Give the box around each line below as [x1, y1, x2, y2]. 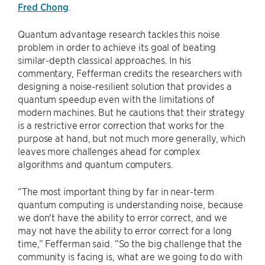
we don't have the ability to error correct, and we [18, 211, 227, 224]
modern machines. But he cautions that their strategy [18, 106, 245, 118]
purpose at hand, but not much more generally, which [18, 132, 245, 144]
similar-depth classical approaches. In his [18, 54, 191, 66]
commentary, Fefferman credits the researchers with [18, 67, 242, 79]
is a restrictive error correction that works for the [18, 119, 224, 131]
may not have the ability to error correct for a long [18, 224, 232, 237]
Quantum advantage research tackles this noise [18, 28, 220, 40]
